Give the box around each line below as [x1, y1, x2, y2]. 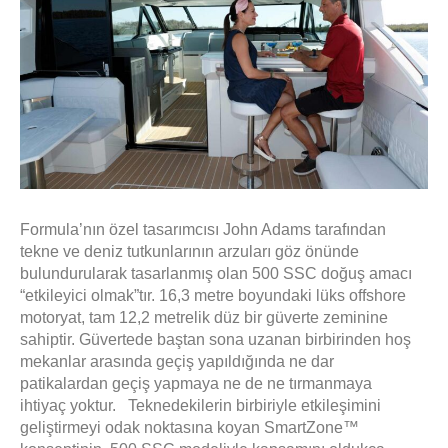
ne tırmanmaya [267, 375, 372, 393]
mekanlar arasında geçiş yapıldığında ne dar [20, 353, 334, 371]
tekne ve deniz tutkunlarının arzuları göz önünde [20, 243, 359, 261]
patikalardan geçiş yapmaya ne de [20, 375, 267, 393]
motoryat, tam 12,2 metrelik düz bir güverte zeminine [20, 309, 388, 327]
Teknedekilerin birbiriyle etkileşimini [120, 397, 381, 415]
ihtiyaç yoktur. [20, 397, 120, 415]
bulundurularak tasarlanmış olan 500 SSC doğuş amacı [20, 265, 412, 283]
